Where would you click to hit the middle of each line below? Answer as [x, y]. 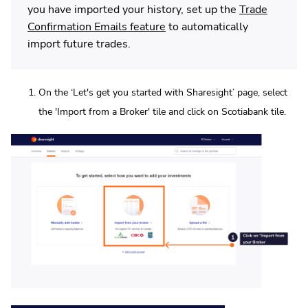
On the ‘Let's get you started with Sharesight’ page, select [163, 93]
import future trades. [79, 44]
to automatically [207, 27]
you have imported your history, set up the [133, 10]
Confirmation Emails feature [97, 27]
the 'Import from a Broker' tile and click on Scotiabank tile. [162, 112]
